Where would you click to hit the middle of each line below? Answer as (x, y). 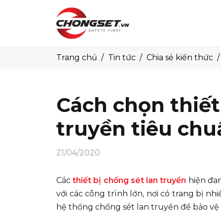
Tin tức (122, 57)
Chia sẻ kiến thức (180, 57)
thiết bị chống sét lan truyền (129, 180)
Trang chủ (77, 57)
